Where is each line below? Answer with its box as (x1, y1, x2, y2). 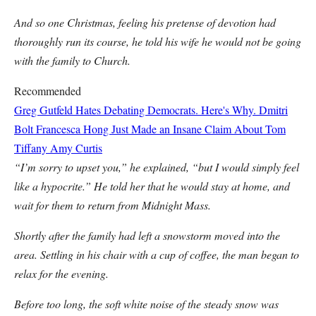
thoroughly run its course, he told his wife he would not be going (14, 34, 301, 49)
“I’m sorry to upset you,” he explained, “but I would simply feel (14, 159, 299, 174)
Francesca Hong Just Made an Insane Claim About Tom (36, 121, 286, 136)
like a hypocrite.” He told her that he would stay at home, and (14, 178, 290, 193)
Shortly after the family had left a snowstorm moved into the (14, 228, 280, 243)
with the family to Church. (14, 53, 130, 68)
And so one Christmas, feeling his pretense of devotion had (14, 15, 276, 30)
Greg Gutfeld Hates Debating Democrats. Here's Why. (14, 102, 256, 117)
